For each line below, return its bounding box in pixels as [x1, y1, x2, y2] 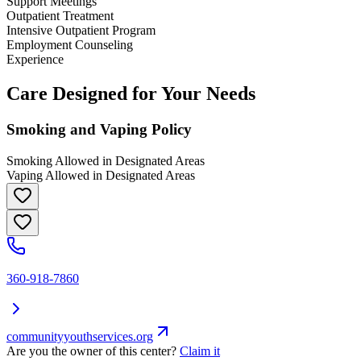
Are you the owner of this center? [6, 343, 176, 358]
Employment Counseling [6, 38, 133, 52]
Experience [6, 52, 64, 67]
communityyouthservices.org [6, 329, 153, 343]
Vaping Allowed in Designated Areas [6, 168, 195, 182]
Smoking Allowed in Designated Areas [6, 153, 205, 168]
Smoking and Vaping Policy [6, 120, 192, 138]
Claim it [180, 343, 220, 358]
